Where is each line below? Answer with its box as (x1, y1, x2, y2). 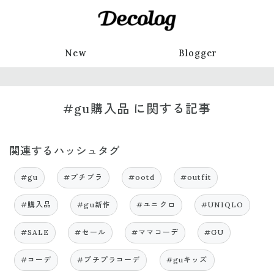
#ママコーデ (131, 228, 179, 237)
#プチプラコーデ (77, 255, 141, 264)
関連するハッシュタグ (9, 143, 120, 158)
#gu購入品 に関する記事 (63, 100, 211, 116)
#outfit (180, 172, 211, 182)
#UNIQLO (201, 200, 244, 209)
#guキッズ (166, 255, 208, 264)
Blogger (179, 48, 218, 59)
